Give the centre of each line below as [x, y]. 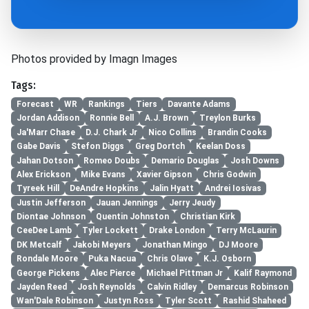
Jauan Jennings [127, 202]
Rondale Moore [47, 259]
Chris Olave [169, 259]
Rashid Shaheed [254, 301]
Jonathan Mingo [175, 245]
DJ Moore [238, 245]
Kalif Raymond [262, 273]
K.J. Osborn [227, 259]
